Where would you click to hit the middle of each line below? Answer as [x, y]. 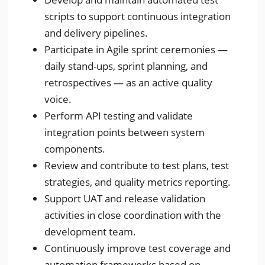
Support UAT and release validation [125, 198]
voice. [58, 99]
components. [75, 149]
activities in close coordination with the [133, 215]
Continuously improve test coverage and [138, 248]
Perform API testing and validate [119, 116]
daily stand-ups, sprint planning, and [126, 66]
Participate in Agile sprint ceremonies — [136, 49]
